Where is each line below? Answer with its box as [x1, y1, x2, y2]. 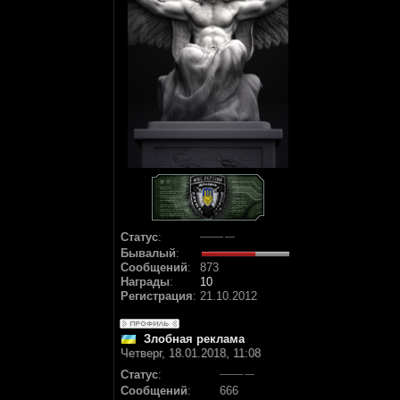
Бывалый [121, 246, 176, 260]
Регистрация [121, 289, 193, 303]
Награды [121, 275, 170, 288]
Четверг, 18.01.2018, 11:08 [121, 346, 261, 360]
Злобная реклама [144, 332, 245, 346]
